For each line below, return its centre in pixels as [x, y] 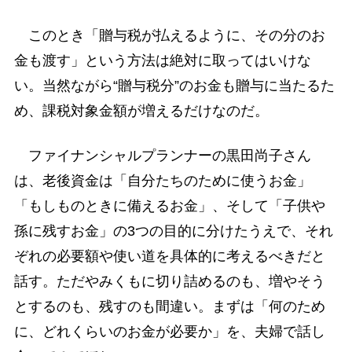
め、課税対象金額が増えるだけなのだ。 [141, 110]
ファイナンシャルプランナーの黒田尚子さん [162, 156]
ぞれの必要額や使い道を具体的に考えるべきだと [169, 256]
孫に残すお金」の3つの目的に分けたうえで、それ [173, 231]
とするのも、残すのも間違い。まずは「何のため [169, 306]
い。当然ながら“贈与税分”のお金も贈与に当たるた [174, 85]
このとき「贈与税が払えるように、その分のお [169, 35]
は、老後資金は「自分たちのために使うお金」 [162, 181]
